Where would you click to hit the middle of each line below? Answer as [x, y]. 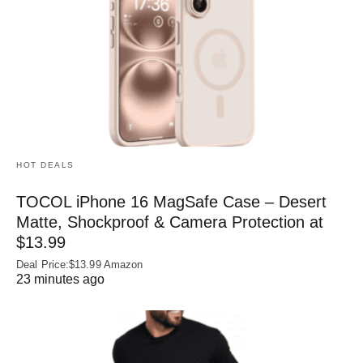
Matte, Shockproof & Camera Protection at [170, 222]
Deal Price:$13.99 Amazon [80, 265]
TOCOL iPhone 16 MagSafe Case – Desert [171, 202]
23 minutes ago [60, 280]
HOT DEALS [45, 165]
